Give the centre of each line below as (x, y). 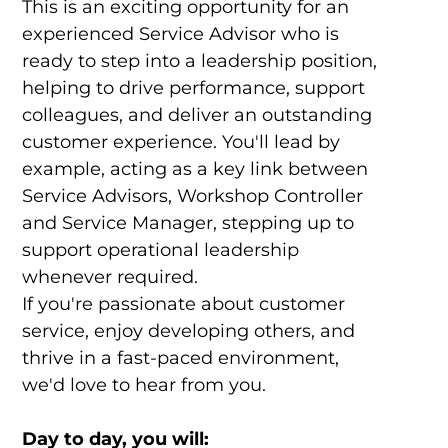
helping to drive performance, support (193, 88)
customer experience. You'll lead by (180, 142)
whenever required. (109, 277)
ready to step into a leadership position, (199, 61)
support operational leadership (160, 250)
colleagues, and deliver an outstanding (196, 115)
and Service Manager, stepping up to (187, 223)
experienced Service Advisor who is (180, 34)
